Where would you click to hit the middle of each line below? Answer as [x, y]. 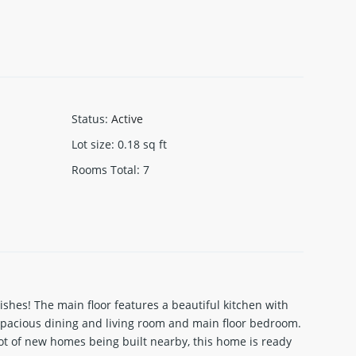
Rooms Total [104, 169]
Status [88, 118]
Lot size [91, 144]
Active [127, 118]
